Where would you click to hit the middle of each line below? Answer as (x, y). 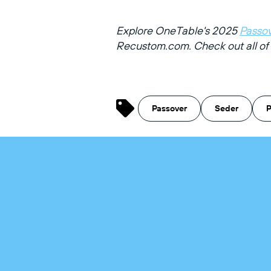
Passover (170, 108)
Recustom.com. (155, 45)
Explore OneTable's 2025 (178, 30)
